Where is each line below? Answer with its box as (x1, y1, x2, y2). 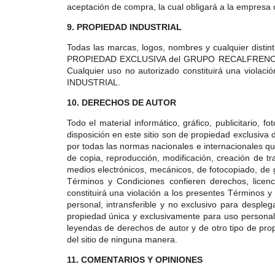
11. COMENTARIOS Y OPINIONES (66, 255, 203, 265)
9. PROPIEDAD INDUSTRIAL (66, 22, 182, 32)
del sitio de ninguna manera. (66, 234, 177, 244)
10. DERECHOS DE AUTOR (66, 98, 176, 107)
